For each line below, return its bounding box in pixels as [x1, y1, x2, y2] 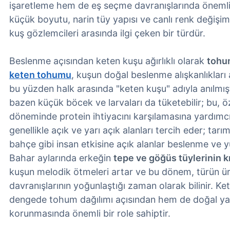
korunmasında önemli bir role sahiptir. [9, 208, 170, 219]
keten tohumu [9, 69, 71, 80]
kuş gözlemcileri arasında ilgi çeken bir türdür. [9, 28, 205, 39]
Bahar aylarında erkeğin [9, 152, 113, 163]
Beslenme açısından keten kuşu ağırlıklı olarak [9, 55, 207, 66]
